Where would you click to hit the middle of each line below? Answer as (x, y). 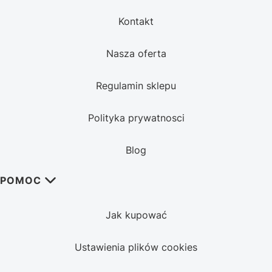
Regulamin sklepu (136, 86)
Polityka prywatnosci (136, 118)
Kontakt (136, 22)
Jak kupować (136, 215)
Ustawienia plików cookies (136, 247)
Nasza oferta (136, 54)
